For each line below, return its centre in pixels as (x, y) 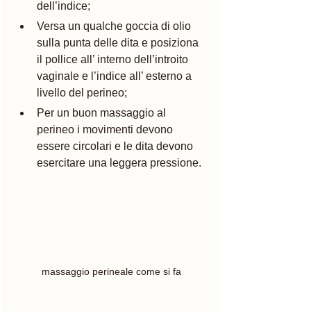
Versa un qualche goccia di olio (115, 26)
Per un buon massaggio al (103, 112)
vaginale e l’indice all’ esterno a (116, 76)
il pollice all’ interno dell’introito (114, 59)
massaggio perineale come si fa (111, 272)
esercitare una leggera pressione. (119, 162)
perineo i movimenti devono (106, 129)
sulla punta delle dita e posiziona (119, 42)
